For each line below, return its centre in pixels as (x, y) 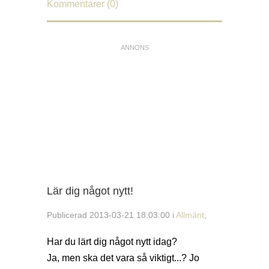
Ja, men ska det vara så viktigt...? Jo (123, 258)
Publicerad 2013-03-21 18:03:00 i (111, 215)
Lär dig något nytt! (90, 191)
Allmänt (190, 215)
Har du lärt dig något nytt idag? (112, 242)
